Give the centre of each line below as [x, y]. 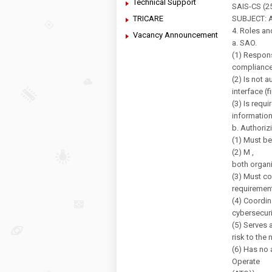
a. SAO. [244, 43]
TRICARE [148, 19]
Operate [246, 261]
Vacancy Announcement [175, 35]
